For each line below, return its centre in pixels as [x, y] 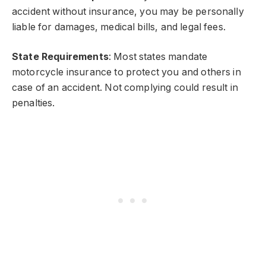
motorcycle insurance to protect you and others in [126, 72]
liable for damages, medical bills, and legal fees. [119, 27]
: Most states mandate [158, 57]
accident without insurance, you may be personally [128, 11]
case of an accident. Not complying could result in [125, 88]
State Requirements [60, 57]
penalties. [34, 103]
